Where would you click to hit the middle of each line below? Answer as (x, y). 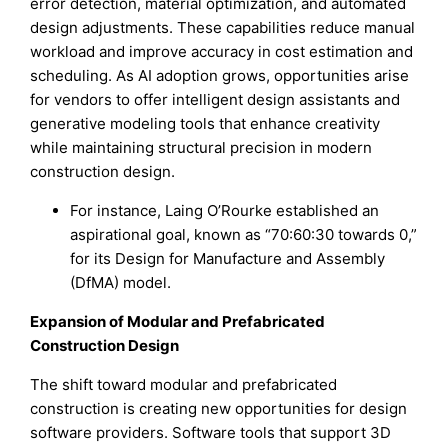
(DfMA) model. (121, 282)
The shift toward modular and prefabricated (184, 384)
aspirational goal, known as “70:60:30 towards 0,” (244, 234)
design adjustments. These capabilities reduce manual (223, 27)
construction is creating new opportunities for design (219, 408)
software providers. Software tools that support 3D (211, 432)
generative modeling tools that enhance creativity (205, 123)
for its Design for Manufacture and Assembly (228, 258)
